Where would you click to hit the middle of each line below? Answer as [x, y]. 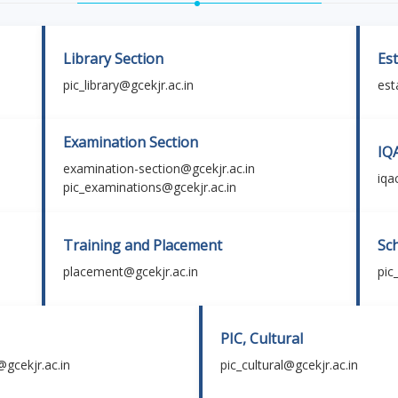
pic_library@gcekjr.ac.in [128, 84]
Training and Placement [142, 245]
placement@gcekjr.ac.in [130, 271]
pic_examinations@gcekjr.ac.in [149, 187]
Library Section [113, 58]
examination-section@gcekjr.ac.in [159, 168]
